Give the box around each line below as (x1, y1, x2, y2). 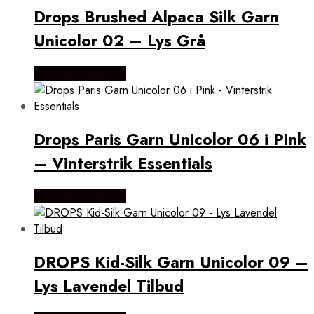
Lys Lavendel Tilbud (34, 274, 184, 299)
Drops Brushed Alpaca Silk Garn (34, 4, 279, 29)
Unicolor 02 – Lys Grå (34, 28, 205, 53)
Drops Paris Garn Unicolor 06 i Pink (34, 128, 306, 152)
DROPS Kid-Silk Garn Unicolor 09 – (34, 250, 308, 275)
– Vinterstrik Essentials (34, 151, 212, 176)
